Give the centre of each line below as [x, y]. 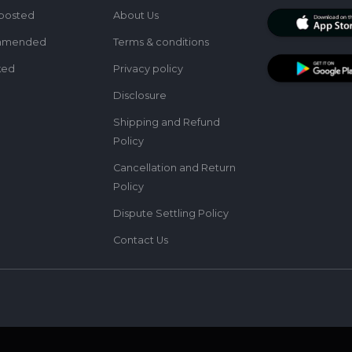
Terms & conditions [161, 42]
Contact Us [141, 240]
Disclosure [140, 96]
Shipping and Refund [167, 123]
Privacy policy [148, 69]
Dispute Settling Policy [171, 214]
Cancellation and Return [174, 168]
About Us [136, 16]
